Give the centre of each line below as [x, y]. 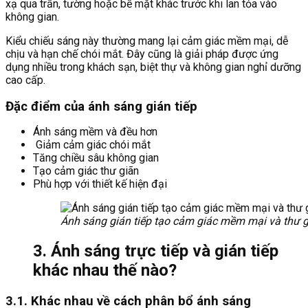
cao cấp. [25, 80]
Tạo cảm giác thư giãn [86, 171]
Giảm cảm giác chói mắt [92, 145]
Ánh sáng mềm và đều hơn [95, 132]
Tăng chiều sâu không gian [96, 158]
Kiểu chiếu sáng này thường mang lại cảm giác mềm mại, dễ [147, 41]
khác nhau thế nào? [105, 271]
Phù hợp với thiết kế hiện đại [100, 184]
